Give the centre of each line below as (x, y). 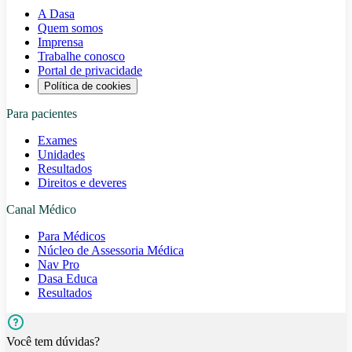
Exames (57, 141)
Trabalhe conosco (81, 57)
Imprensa (60, 42)
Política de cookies (88, 86)
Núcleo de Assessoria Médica (111, 251)
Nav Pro (59, 265)
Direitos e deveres (82, 183)
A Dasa (56, 14)
